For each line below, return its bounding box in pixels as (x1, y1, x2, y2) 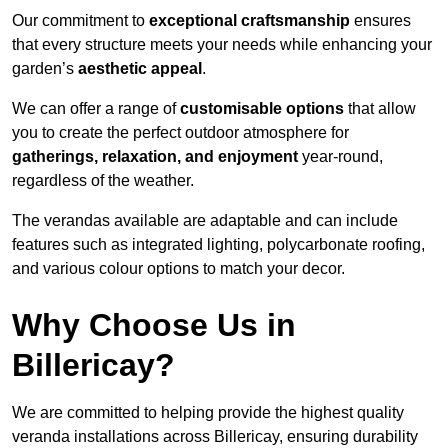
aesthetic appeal (78, 60, 202, 78)
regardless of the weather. (12, 172, 194, 190)
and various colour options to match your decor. (12, 260, 345, 278)
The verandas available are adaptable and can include (12, 212, 398, 230)
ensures (350, 12, 411, 30)
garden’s (12, 60, 78, 78)
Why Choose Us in (12, 307, 296, 344)
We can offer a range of (12, 100, 180, 118)
